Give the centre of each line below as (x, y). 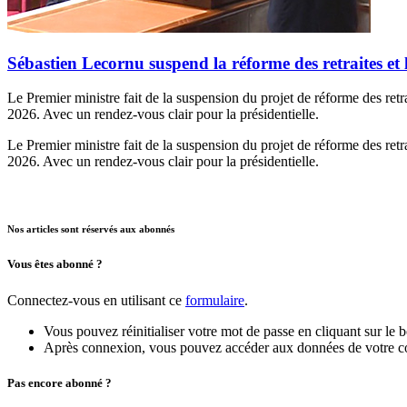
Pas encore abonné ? (60, 382)
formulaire (215, 300)
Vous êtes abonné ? (55, 264)
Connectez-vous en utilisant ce (96, 300)
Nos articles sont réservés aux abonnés (91, 229)
